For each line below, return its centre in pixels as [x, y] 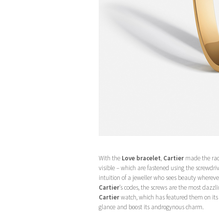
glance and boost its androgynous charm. [151, 207]
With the [110, 158]
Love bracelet [141, 158]
